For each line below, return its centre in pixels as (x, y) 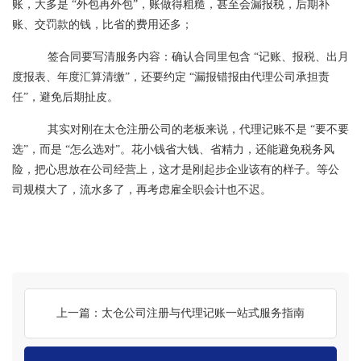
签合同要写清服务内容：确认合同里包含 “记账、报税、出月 (192, 57)
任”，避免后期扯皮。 (65, 97)
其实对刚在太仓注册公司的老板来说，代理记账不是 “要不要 (192, 129)
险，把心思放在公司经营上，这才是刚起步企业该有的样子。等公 (176, 170)
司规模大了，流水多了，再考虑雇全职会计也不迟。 (142, 190)
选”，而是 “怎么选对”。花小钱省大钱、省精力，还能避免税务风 (173, 149)
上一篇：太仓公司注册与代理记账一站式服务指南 (180, 313)
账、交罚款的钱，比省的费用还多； (102, 25)
